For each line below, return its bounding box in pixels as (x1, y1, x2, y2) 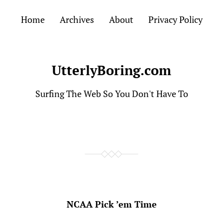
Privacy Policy (148, 13, 203, 25)
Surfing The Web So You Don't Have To (35, 88, 188, 100)
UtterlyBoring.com (52, 61, 171, 79)
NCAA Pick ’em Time (66, 198, 157, 210)
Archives (59, 13, 94, 25)
